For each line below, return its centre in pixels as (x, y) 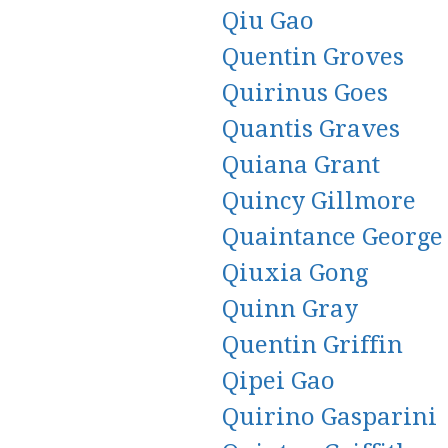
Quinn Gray (290, 309)
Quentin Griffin (312, 345)
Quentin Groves (313, 57)
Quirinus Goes (305, 93)
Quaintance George (332, 237)
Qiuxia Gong (295, 273)
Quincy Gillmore (319, 201)
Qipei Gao (278, 381)
